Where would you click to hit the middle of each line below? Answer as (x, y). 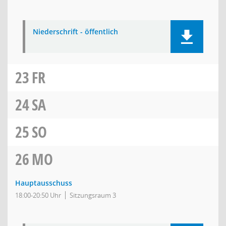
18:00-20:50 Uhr (38, 195)
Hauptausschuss (44, 183)
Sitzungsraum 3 (93, 195)
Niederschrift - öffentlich (75, 32)
